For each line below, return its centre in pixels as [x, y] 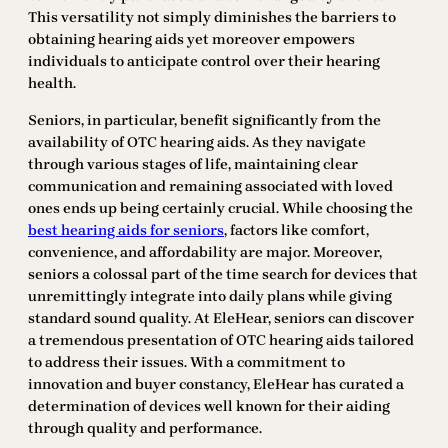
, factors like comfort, [296, 230]
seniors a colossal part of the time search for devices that [223, 274]
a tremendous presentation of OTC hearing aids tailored [221, 340]
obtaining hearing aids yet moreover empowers [191, 39]
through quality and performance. [145, 428]
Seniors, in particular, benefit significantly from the [204, 120]
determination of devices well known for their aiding [209, 406]
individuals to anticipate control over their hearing [204, 61]
